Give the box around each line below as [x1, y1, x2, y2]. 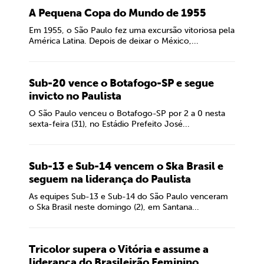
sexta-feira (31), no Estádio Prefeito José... [29, 119, 190, 129]
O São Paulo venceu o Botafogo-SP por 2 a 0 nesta [29, 108, 225, 118]
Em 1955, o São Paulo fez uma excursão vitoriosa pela [29, 25, 235, 35]
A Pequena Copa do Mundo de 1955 [29, 6, 206, 19]
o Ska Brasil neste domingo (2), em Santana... [29, 202, 199, 212]
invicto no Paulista [29, 90, 121, 103]
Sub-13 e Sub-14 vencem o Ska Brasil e [29, 160, 223, 173]
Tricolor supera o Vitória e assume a [29, 243, 209, 256]
